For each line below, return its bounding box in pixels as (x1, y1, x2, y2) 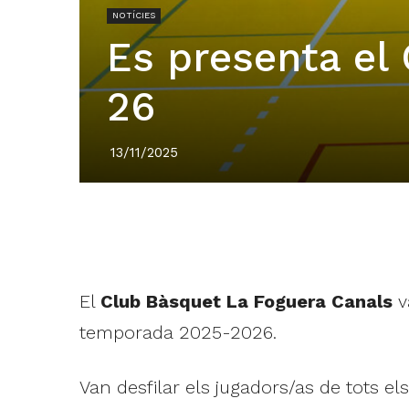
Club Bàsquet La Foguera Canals (100, 290, 393, 313)
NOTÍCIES (111, 10, 155, 21)
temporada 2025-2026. (79, 321, 277, 344)
